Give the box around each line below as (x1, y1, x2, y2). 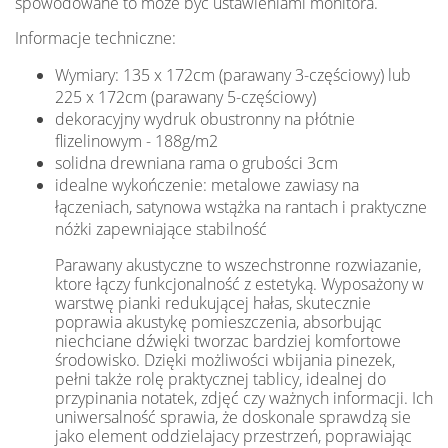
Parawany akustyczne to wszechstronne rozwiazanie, (55, 254, 421, 277)
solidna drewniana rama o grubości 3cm (55, 152, 338, 175)
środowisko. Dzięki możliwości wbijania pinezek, (55, 349, 395, 372)
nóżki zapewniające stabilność (55, 218, 267, 241)
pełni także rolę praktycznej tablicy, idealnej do (55, 368, 386, 391)
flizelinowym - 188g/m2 (55, 130, 218, 153)
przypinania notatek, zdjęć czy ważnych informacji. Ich (55, 387, 433, 410)
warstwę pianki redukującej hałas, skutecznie (55, 292, 371, 315)
